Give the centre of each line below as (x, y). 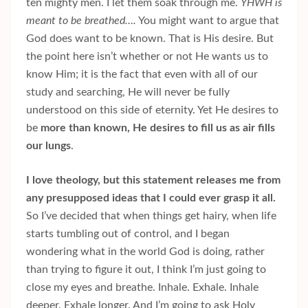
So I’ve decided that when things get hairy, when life (151, 216)
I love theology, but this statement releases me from (153, 180)
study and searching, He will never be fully (128, 92)
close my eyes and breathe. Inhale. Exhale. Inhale (142, 288)
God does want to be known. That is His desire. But (150, 39)
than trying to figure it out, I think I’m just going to (146, 270)
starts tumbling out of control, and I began (128, 234)
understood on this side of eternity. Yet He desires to (152, 110)
